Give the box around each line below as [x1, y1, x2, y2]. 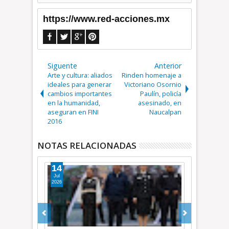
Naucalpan [149, 107, 181, 117]
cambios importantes [48, 89, 112, 98]
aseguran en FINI [48, 107, 99, 117]
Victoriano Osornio [124, 80, 181, 89]
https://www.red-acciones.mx [43, 14, 170, 24]
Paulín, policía [140, 89, 181, 98]
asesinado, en [138, 98, 181, 107]
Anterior [154, 61, 181, 71]
